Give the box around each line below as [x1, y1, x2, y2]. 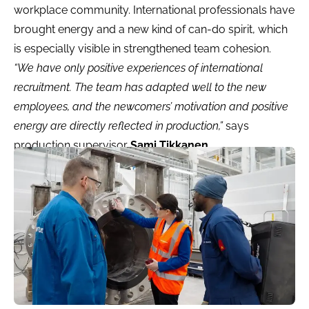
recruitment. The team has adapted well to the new [14, 80, 266, 94]
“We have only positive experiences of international [14, 61, 263, 74]
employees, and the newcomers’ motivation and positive [14, 99, 288, 113]
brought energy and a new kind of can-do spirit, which [14, 22, 288, 36]
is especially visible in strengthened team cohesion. [14, 41, 271, 55]
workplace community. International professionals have [14, 3, 295, 17]
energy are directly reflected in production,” [14, 119, 226, 132]
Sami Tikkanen [130, 138, 208, 152]
